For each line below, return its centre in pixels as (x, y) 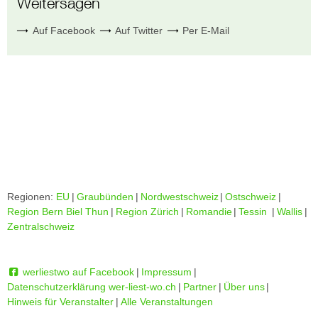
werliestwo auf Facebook (77, 272)
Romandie (209, 211)
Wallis (290, 211)
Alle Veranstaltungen (166, 301)
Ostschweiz (251, 196)
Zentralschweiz (41, 226)
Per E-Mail (205, 30)
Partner (199, 286)
